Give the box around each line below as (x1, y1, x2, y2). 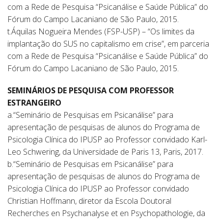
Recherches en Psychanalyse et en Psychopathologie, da (7, 208, 205, 219)
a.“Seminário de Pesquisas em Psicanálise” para (7, 110, 173, 120)
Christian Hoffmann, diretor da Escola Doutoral (7, 195, 171, 206)
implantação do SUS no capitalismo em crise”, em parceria (7, 38, 209, 49)
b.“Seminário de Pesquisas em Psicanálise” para (7, 159, 173, 169)
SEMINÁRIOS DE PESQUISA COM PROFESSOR (7, 85, 174, 96)
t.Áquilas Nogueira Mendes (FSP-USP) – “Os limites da (7, 26, 194, 37)
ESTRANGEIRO (7, 97, 61, 108)
